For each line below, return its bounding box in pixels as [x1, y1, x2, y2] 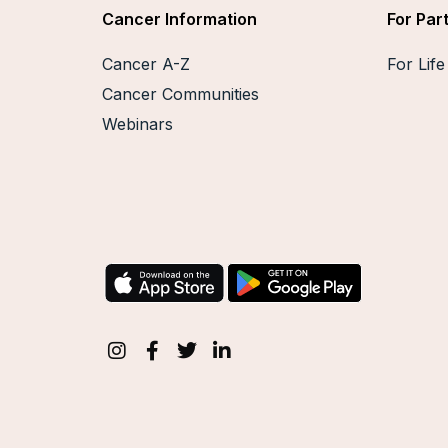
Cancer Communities [102, 84, 259, 105]
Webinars [102, 114, 173, 135]
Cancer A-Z [102, 54, 190, 75]
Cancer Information [102, 8, 257, 29]
